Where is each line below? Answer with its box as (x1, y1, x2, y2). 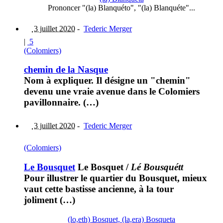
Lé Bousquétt (131, 161, 183, 172)
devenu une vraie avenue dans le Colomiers (24, 86, 200, 97)
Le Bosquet (75, 161, 123, 172)
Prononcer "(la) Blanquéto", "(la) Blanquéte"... (48, 3, 195, 12)
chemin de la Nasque (24, 64, 108, 75)
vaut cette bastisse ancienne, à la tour (24, 183, 174, 194)
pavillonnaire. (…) (24, 97, 99, 108)
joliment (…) (24, 194, 75, 205)
